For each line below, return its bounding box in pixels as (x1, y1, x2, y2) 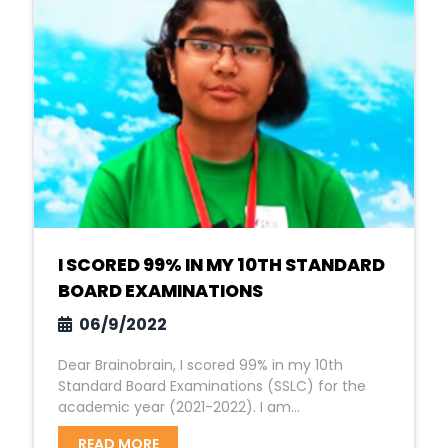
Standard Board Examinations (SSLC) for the (58, 376, 366, 396)
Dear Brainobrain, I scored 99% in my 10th (58, 355, 343, 375)
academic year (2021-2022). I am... (58, 397, 300, 417)
